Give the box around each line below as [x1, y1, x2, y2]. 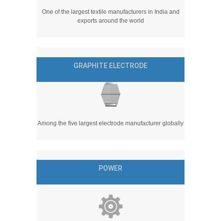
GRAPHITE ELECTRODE [74, 62, 147, 70]
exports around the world [77, 17, 144, 24]
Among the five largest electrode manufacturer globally [37, 120, 184, 127]
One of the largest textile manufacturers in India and [41, 8, 180, 15]
